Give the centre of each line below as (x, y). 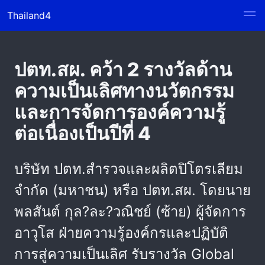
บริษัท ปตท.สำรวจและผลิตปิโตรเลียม (129, 169)
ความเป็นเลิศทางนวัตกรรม (124, 91)
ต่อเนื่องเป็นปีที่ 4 (83, 133)
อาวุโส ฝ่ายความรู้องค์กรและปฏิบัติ (121, 233)
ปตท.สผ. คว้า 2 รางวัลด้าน (123, 70)
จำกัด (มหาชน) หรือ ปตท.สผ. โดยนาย (132, 190)
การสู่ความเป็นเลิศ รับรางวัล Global (124, 254)
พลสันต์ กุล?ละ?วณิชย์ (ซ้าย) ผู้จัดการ (130, 211)
